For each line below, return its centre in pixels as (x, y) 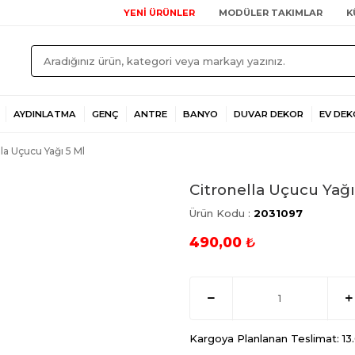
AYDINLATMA (45, 114)
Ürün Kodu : (221, 213)
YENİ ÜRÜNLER (159, 13)
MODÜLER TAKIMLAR (271, 13)
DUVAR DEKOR (269, 114)
